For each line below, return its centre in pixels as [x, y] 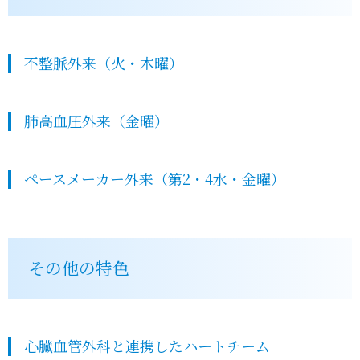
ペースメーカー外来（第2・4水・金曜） [155, 178]
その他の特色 [79, 268]
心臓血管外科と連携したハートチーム [147, 346]
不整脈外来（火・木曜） [104, 63]
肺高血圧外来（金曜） [96, 121]
